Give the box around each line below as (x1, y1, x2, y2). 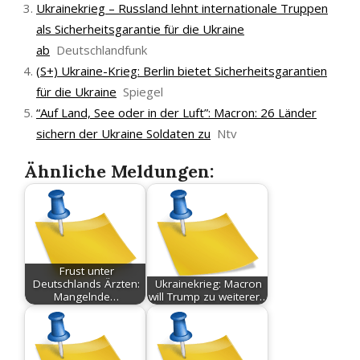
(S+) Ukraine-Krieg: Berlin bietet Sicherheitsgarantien (36, 63, 327, 79)
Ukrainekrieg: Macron (155, 276, 263, 292)
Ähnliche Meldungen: (24, 160, 214, 182)
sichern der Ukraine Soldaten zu (36, 125, 211, 141)
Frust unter (59, 264, 114, 279)
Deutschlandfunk (56, 42, 147, 58)
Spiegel (123, 84, 163, 100)
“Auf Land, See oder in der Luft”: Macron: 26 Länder (36, 104, 317, 121)
